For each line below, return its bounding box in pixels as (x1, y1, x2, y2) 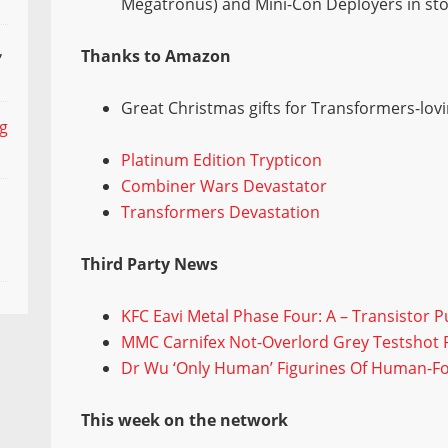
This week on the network (81, 408, 289, 431)
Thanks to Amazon (81, 44, 232, 67)
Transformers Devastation (121, 200, 321, 223)
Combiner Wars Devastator (121, 174, 328, 197)
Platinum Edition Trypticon (121, 148, 323, 171)
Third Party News (81, 252, 219, 275)
